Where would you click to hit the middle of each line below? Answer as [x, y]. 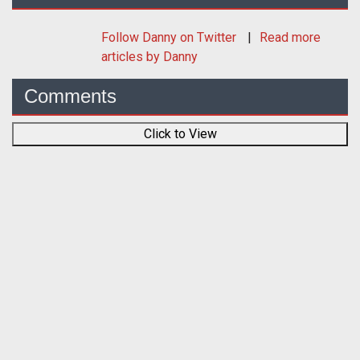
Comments [70, 96]
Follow [122, 38]
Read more [290, 38]
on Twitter [208, 38]
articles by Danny [149, 57]
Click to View [180, 134]
